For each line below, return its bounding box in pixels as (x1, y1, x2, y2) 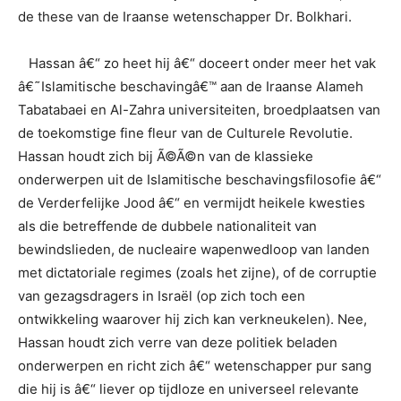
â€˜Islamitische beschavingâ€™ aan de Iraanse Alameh (18, 78, 363, 95)
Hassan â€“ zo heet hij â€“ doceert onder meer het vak (29, 55, 376, 72)
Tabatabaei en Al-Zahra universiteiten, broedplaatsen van (18, 101, 380, 118)
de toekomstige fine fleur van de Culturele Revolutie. (18, 124, 353, 141)
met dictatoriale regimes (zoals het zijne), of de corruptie (18, 264, 377, 281)
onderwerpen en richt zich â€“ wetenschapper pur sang (18, 357, 371, 374)
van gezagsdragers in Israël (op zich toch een (18, 287, 305, 304)
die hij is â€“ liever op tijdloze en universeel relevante (18, 380, 359, 397)
